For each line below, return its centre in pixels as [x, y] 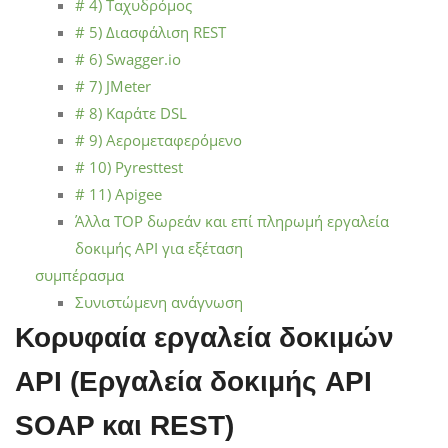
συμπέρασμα [79, 274]
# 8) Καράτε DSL [131, 112]
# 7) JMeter [113, 85]
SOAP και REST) [124, 425]
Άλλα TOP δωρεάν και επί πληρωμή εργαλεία [232, 220]
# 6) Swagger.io [128, 58]
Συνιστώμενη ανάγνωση [159, 301]
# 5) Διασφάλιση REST [150, 31]
